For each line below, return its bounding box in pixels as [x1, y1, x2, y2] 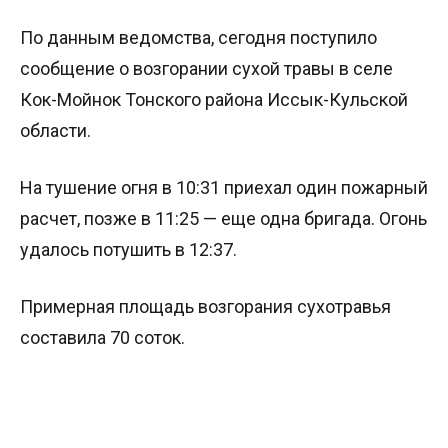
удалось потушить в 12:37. [20, 239, 237, 260]
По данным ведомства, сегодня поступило [20, 27, 377, 48]
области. [20, 120, 91, 141]
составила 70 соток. [20, 327, 185, 348]
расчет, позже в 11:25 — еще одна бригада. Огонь [20, 208, 427, 229]
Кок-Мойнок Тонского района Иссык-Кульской [20, 89, 408, 110]
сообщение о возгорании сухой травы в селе [20, 58, 393, 79]
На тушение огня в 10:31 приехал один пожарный [20, 177, 428, 198]
